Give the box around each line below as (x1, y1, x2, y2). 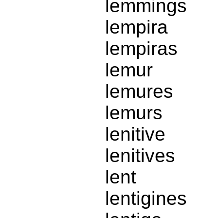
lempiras (105, 38, 178, 59)
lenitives (105, 145, 175, 166)
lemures (105, 81, 173, 102)
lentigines (105, 188, 187, 209)
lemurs (105, 102, 163, 124)
